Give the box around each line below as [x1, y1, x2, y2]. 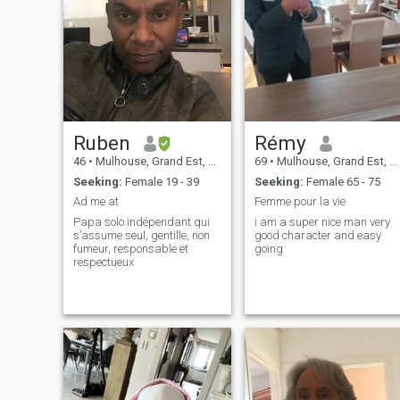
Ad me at [72, 195, 119, 209]
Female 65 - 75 [303, 174, 380, 188]
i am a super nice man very [254, 214, 390, 229]
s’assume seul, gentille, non [72, 228, 210, 242]
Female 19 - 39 [121, 174, 199, 188]
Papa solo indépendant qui [72, 214, 210, 229]
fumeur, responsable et [72, 241, 188, 255]
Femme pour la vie [254, 195, 346, 209]
